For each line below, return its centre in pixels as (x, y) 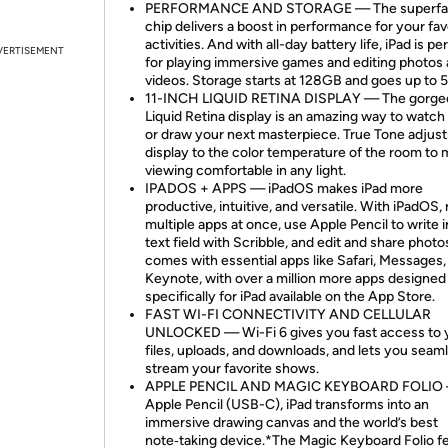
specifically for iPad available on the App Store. (290, 296)
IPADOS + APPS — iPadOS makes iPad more (284, 188)
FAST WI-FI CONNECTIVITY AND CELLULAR (288, 314)
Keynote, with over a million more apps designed (295, 278)
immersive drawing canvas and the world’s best (291, 422)
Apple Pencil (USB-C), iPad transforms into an (287, 404)
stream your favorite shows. (232, 368)
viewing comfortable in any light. (245, 170)
